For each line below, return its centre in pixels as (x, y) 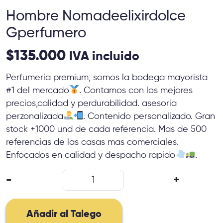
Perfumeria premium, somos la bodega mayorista (107, 77)
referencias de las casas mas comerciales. (92, 142)
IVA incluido (104, 57)
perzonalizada (35, 116)
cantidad (109, 211)
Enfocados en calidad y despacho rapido (91, 155)
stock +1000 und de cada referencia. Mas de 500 (106, 129)
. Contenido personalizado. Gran (149, 116)
